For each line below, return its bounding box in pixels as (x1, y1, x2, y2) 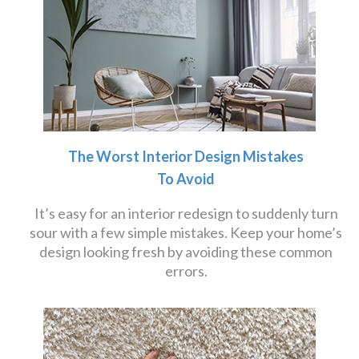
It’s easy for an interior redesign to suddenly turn (34, 204, 338, 222)
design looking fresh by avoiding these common (39, 243, 333, 260)
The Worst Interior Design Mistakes (68, 147, 304, 165)
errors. (164, 262, 208, 280)
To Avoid (157, 170, 215, 188)
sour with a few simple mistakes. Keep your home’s (30, 224, 342, 241)
